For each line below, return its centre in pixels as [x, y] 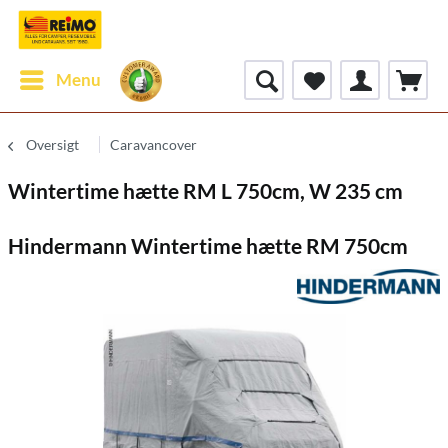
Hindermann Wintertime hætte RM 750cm [208, 245]
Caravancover [153, 144]
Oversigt [52, 144]
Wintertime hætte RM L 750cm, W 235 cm [205, 190]
